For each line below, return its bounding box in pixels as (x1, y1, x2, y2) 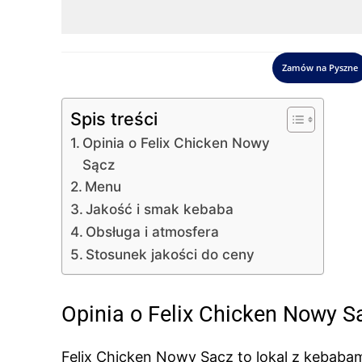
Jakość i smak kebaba (86, 200, 234, 217)
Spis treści (70, 108, 158, 129)
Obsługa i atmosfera (86, 223, 220, 240)
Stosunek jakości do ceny (86, 246, 255, 263)
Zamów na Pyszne (281, 61, 358, 74)
